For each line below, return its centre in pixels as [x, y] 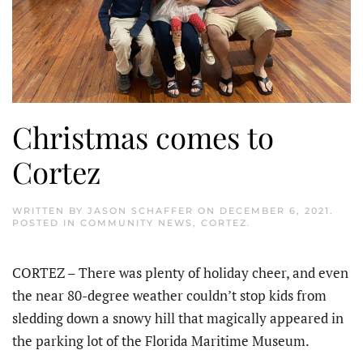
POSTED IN [46, 223]
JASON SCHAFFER [141, 211]
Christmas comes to [143, 137]
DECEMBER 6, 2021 [275, 211]
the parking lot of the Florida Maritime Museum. [161, 341]
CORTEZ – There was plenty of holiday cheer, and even [180, 273]
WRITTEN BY [50, 211]
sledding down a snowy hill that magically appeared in [178, 318]
